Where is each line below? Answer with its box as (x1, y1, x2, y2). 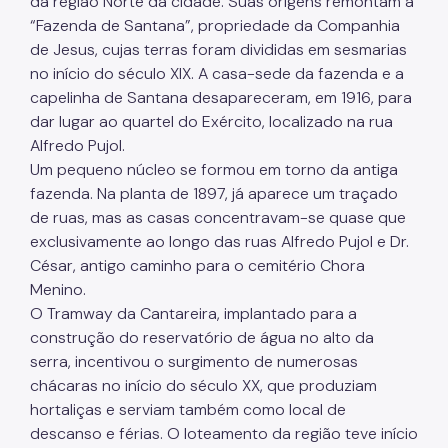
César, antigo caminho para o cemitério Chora (30, 255, 365, 277)
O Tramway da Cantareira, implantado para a (30, 303, 357, 325)
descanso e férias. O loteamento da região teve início (30, 423, 418, 445)
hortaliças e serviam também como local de (30, 399, 346, 421)
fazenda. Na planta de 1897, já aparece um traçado (30, 183, 398, 205)
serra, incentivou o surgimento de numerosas (30, 351, 358, 373)
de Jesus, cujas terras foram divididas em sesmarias (30, 39, 407, 61)
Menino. (30, 279, 86, 301)
